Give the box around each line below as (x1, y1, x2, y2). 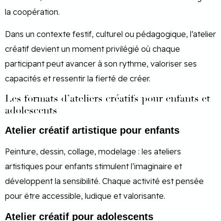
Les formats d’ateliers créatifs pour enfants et (5, 92, 210, 105)
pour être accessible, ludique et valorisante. (5, 191, 165, 201)
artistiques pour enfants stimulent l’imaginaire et (5, 161, 182, 172)
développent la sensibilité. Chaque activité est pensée (5, 176, 204, 186)
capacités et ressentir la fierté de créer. (5, 73, 150, 83)
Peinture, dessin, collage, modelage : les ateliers (5, 147, 181, 157)
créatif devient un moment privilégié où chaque (5, 43, 180, 54)
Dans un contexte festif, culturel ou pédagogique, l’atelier (5, 29, 216, 39)
